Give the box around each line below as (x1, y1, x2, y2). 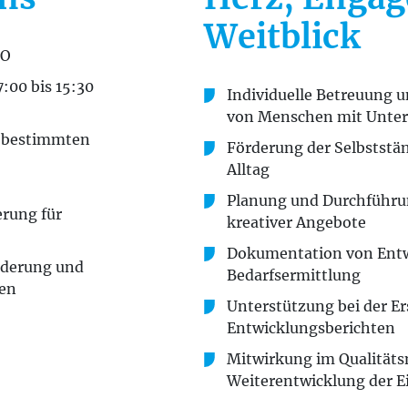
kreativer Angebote (227, 213, 366, 231)
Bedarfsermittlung (227, 266, 361, 284)
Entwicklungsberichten (227, 319, 395, 337)
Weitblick (204, 16, 361, 57)
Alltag (227, 160, 270, 178)
